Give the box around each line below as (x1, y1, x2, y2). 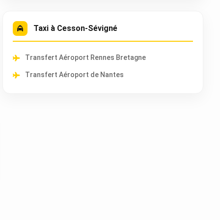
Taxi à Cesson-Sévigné (33, 24, 117, 33)
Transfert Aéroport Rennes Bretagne (25, 54, 146, 61)
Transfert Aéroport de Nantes (25, 71, 124, 79)
